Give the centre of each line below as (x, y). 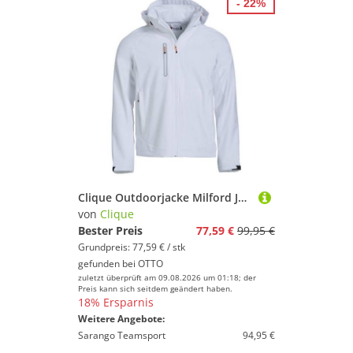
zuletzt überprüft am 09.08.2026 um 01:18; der (167, 277)
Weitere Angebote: (121, 319)
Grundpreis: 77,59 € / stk (132, 247)
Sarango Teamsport (122, 335)
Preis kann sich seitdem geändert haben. (155, 288)
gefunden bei (108, 264)
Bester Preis (110, 230)
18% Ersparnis (116, 302)
